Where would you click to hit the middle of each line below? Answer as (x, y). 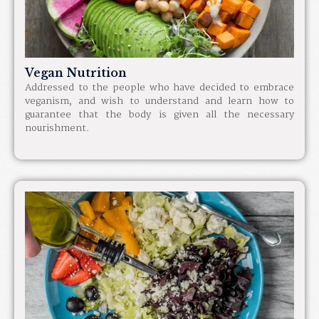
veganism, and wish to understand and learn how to (159, 101)
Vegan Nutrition (76, 72)
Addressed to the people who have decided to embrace (159, 87)
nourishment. (57, 128)
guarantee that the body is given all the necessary (159, 114)
